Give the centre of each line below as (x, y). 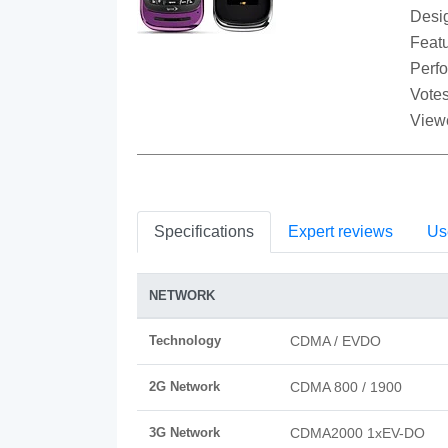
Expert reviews (340, 231)
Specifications (204, 231)
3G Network (184, 432)
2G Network (184, 386)
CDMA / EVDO (335, 341)
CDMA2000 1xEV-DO (357, 433)
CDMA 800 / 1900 (346, 387)
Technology (185, 340)
